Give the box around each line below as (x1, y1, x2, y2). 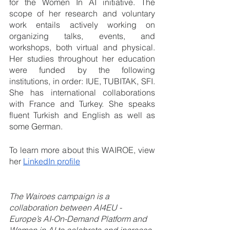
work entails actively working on (9, 20, 155, 30)
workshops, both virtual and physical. (9, 42, 155, 52)
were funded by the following (9, 65, 155, 75)
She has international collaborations (9, 87, 155, 98)
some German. (9, 121, 63, 131)
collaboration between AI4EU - (9, 202, 124, 213)
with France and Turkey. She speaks (9, 99, 155, 109)
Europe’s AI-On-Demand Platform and (9, 214, 149, 224)
